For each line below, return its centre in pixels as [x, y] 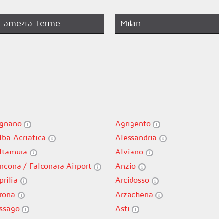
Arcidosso [133, 180]
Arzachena [135, 194]
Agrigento [134, 123]
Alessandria [137, 137]
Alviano [131, 152]
